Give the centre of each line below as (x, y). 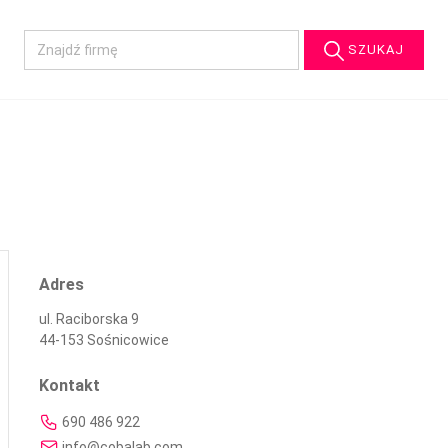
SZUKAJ (374, 49)
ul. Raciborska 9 (88, 319)
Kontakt (69, 386)
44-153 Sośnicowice (103, 340)
